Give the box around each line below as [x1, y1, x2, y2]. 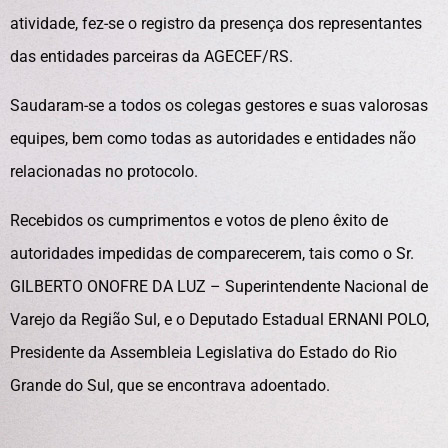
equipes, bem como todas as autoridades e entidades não [10, 129, 416, 148]
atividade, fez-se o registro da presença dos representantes [10, 14, 422, 33]
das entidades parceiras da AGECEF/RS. [10, 47, 293, 66]
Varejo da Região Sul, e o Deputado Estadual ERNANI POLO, [10, 310, 429, 329]
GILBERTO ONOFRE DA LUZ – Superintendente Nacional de [10, 277, 428, 296]
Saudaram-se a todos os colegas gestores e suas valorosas [10, 96, 428, 115]
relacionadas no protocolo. [10, 162, 198, 181]
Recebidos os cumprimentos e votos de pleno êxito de [10, 211, 388, 230]
